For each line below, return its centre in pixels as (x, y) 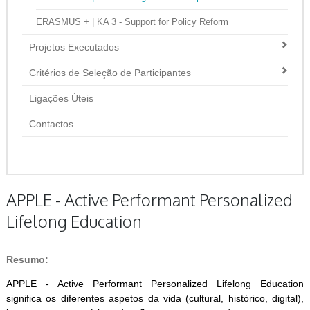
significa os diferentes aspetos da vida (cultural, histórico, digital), (155, 299)
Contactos (52, 124)
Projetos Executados (74, 47)
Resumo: (27, 259)
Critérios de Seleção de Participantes (110, 73)
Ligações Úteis (62, 98)
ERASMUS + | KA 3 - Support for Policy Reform (133, 22)
